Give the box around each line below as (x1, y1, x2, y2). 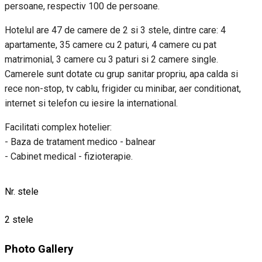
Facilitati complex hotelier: (5, 121, 112, 133)
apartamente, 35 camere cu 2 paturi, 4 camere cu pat (5, 39, 216, 50)
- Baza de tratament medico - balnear (5, 136, 156, 147)
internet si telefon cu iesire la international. (5, 97, 178, 109)
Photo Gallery (5, 243, 73, 256)
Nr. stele (5, 185, 39, 197)
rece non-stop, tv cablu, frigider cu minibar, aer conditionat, (5, 82, 241, 94)
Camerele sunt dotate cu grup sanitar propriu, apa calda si (5, 68, 238, 80)
